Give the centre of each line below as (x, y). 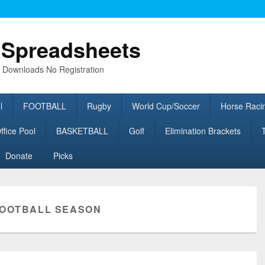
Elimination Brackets (203, 131)
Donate (19, 156)
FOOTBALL (44, 106)
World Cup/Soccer (166, 106)
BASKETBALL (82, 131)
